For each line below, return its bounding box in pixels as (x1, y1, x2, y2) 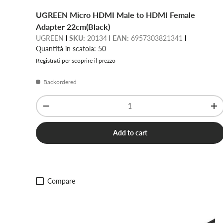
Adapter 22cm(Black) (36, 22, 110, 32)
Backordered (43, 78, 77, 86)
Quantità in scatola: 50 (36, 44, 106, 53)
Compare (47, 177, 76, 186)
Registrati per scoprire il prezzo (36, 57, 115, 65)
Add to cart (112, 128, 147, 137)
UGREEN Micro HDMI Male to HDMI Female (36, 10, 195, 20)
